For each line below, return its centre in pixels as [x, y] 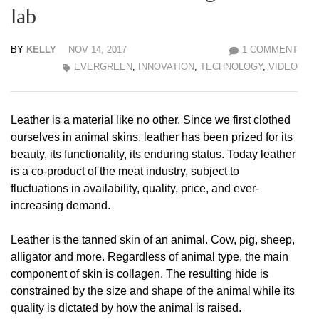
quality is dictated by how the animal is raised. [126, 308]
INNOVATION [166, 67]
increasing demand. [61, 206]
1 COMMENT [270, 50]
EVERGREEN [103, 67]
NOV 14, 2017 [98, 50]
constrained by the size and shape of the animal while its [153, 291]
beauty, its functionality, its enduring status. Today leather [153, 155]
